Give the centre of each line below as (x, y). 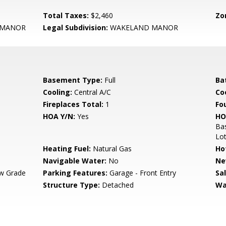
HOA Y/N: (59, 116)
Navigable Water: (75, 161)
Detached (117, 185)
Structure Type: (72, 185)
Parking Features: (75, 173)
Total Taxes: (66, 15)
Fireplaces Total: (73, 104)
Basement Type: (73, 80)
